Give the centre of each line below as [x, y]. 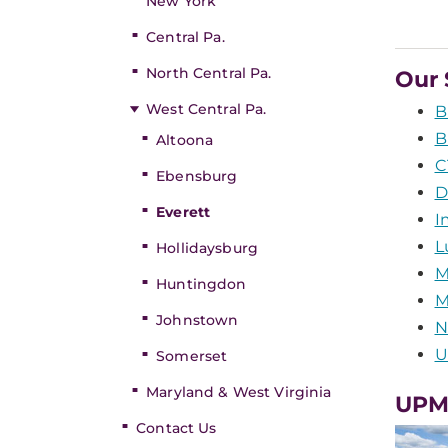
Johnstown [197, 320]
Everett [183, 212]
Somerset [192, 356]
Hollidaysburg [207, 248]
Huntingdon [201, 284]
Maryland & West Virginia [239, 392]
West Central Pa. [206, 109]
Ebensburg [197, 176]
